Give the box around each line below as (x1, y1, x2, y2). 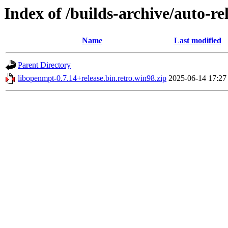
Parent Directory (18, 61, 71, 70)
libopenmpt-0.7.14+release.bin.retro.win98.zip (18, 74, 166, 83)
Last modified (174, 36, 221, 45)
